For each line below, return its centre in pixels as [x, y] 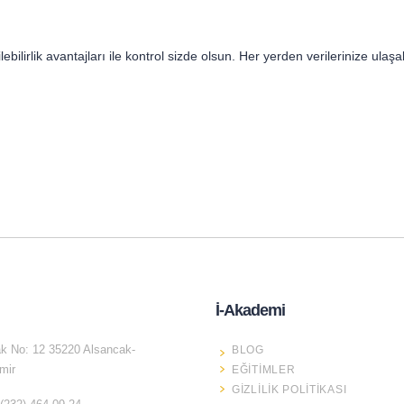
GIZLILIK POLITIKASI [289, 390]
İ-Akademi [250, 311]
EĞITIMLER [264, 370]
